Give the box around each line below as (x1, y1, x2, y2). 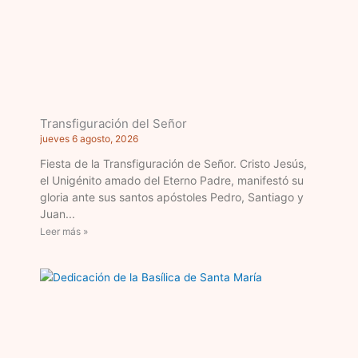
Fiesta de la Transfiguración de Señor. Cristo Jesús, (40, 157, 307, 171)
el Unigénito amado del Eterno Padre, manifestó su (40, 173, 304, 188)
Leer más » (40, 225, 88, 238)
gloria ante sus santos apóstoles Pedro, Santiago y (40, 190, 304, 205)
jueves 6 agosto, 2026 (40, 133, 138, 145)
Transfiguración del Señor (40, 116, 187, 132)
